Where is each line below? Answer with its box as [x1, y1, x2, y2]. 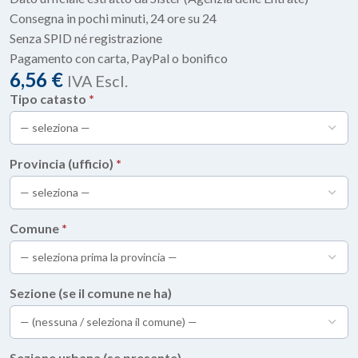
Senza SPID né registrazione [10, 30, 162, 46]
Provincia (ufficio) [10, 155, 116, 171]
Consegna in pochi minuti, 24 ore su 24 [10, 10, 217, 26]
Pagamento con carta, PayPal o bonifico [10, 50, 228, 66]
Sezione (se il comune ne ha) [10, 284, 172, 300]
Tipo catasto [10, 90, 89, 106]
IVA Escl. [67, 70, 128, 90]
